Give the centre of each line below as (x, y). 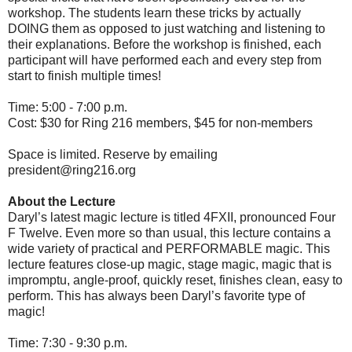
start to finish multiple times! (84, 75)
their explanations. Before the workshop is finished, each (165, 44)
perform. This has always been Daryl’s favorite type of (156, 295)
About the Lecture (62, 201)
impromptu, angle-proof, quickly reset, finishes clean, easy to (175, 280)
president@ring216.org (72, 170)
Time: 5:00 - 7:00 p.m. (68, 107)
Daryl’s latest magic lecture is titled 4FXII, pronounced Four (172, 217)
